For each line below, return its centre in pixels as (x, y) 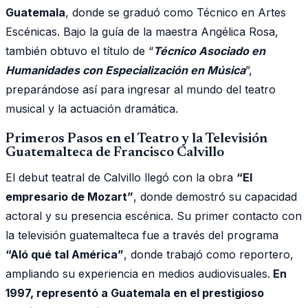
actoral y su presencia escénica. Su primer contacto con (154, 216)
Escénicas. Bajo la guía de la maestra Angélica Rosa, (142, 31)
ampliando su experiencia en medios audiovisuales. (138, 273)
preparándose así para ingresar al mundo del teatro (141, 89)
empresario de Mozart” (69, 196)
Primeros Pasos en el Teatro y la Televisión (136, 139)
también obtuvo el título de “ (79, 51)
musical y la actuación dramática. (92, 108)
